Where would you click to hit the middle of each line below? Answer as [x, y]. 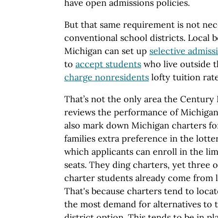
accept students [108, 64]
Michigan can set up [107, 51]
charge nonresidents [107, 77]
